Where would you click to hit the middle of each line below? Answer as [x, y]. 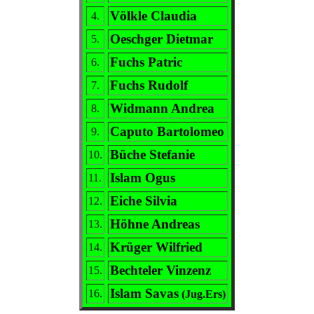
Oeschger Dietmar [162, 39]
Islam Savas [144, 293]
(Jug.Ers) [202, 294]
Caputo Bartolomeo [167, 131]
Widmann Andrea [162, 108]
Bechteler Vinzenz [161, 270]
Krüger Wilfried [156, 247]
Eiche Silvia [144, 200]
